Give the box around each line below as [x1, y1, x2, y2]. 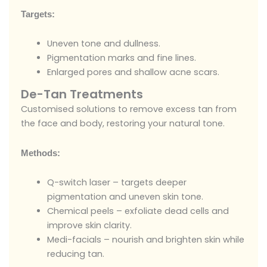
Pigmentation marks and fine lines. [46, 52, 196, 64]
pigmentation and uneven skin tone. [46, 191, 203, 203]
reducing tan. [46, 248, 104, 260]
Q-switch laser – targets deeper [46, 176, 187, 189]
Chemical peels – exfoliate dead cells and [46, 205, 229, 218]
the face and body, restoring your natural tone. [21, 117, 225, 130]
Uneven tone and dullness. [46, 38, 160, 50]
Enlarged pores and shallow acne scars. [46, 66, 219, 79]
